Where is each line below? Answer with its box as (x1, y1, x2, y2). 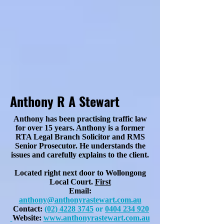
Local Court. (49, 177, 95, 186)
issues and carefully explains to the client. (11, 150, 149, 159)
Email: (68, 186, 91, 195)
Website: (12, 213, 41, 222)
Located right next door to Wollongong (14, 168, 146, 177)
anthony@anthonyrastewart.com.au (18, 195, 141, 204)
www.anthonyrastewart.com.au (43, 213, 150, 222)
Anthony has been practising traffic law (13, 114, 147, 123)
